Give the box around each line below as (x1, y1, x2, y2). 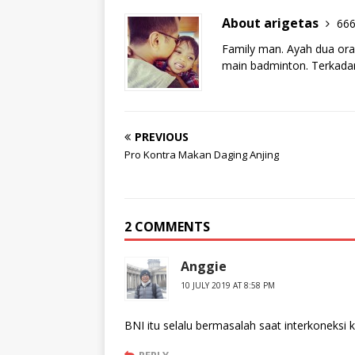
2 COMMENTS (124, 218, 210, 235)
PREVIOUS (135, 129, 189, 144)
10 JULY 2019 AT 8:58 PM (181, 280, 275, 291)
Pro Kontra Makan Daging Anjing (124, 147, 279, 162)
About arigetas (222, 14, 322, 32)
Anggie (181, 258, 227, 275)
